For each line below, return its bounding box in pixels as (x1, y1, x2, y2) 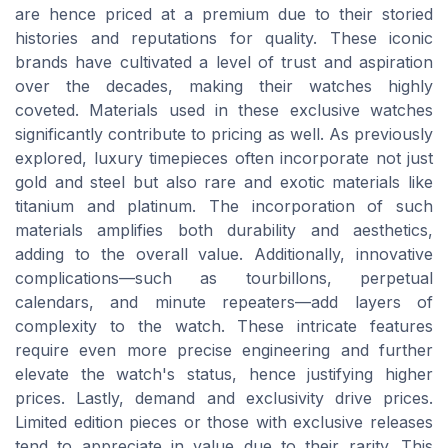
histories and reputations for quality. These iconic (15, 27, 433, 48)
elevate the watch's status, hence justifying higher (15, 363, 433, 384)
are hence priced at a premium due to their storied (15, 3, 433, 24)
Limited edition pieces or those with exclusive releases (15, 411, 433, 432)
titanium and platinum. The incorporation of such (15, 195, 433, 216)
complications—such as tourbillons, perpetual (15, 267, 433, 288)
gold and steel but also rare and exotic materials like (15, 171, 433, 192)
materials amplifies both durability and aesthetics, (15, 219, 433, 240)
